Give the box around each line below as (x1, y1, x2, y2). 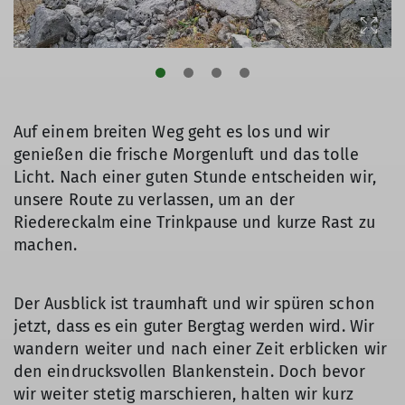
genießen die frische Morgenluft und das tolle (14, 145, 359, 165)
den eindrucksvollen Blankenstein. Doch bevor (14, 362, 366, 382)
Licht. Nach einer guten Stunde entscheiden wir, (14, 167, 376, 188)
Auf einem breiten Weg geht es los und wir (14, 122, 331, 143)
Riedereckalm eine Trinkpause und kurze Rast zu (14, 212, 375, 233)
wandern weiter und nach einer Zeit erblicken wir (14, 339, 387, 360)
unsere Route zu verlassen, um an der (14, 190, 295, 211)
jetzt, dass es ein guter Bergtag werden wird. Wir (14, 316, 374, 337)
